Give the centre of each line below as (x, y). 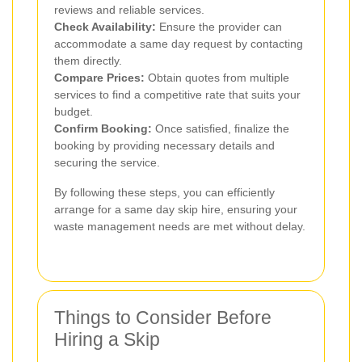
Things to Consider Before (163, 317)
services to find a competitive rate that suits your (177, 94)
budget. (74, 111)
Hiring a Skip (107, 339)
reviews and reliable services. (129, 9)
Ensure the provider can (219, 26)
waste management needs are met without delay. (180, 226)
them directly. (88, 60)
